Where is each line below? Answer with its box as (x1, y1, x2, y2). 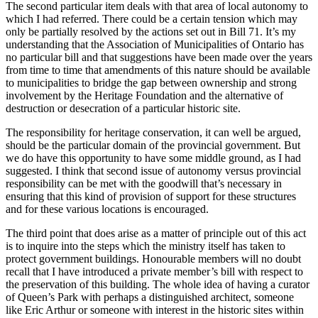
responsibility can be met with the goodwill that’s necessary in (6, 177, 282, 190)
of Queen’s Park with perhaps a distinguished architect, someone (6, 291, 294, 304)
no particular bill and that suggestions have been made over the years (6, 51, 312, 64)
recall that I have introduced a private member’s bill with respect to (6, 265, 303, 278)
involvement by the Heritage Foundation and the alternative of (6, 89, 283, 102)
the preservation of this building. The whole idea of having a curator (6, 278, 309, 291)
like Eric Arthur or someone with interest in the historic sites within (6, 304, 304, 317)
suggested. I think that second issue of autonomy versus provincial (6, 165, 301, 177)
